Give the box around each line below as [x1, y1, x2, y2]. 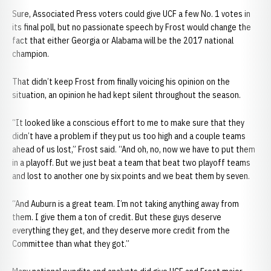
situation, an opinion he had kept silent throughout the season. [12, 90, 241, 100]
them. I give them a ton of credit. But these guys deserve [12, 212, 221, 223]
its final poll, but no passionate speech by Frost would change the [12, 22, 251, 33]
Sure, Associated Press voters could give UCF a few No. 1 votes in [12, 8, 250, 19]
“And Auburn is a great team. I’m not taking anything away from [12, 198, 239, 209]
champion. [12, 48, 49, 59]
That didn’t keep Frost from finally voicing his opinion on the [12, 76, 230, 87]
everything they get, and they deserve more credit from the [12, 225, 230, 236]
